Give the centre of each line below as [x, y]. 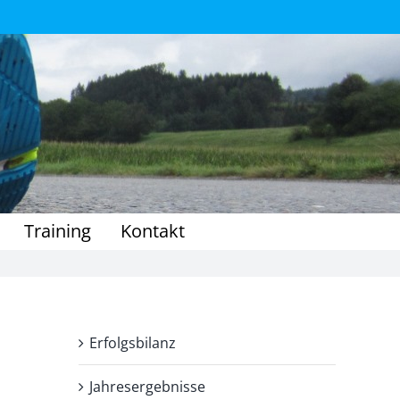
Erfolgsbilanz [133, 343]
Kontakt [152, 231]
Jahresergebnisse [147, 387]
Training [57, 231]
